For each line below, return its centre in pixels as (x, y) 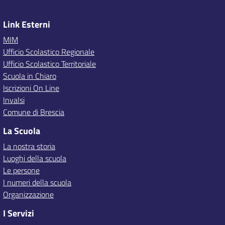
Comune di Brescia (34, 112)
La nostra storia (29, 146)
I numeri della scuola (37, 182)
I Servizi (19, 213)
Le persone (21, 170)
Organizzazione (28, 194)
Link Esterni (27, 24)
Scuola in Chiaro (30, 76)
